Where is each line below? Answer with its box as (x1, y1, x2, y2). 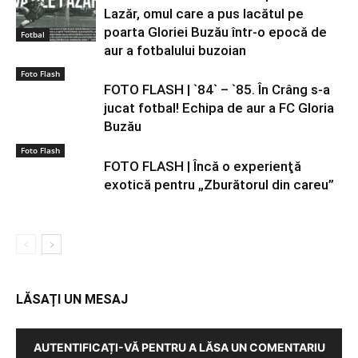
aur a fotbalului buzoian (104, 42, 246, 58)
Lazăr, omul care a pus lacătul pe (104, 6, 304, 22)
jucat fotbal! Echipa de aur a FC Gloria (104, 100, 334, 116)
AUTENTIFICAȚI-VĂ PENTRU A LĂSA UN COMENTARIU (33, 340, 325, 354)
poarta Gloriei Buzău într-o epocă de (104, 24, 327, 40)
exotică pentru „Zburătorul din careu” (104, 177, 334, 193)
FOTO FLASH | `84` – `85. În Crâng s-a (104, 82, 330, 97)
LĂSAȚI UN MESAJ (16, 292, 128, 307)
